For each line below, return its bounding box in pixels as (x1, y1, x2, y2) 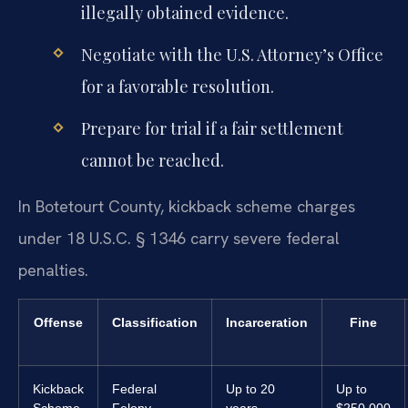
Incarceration (226, 315, 308, 331)
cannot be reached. (80, 149, 224, 172)
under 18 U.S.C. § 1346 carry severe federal (18, 227, 340, 249)
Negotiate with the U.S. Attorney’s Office (80, 44, 383, 66)
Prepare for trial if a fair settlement (80, 117, 343, 140)
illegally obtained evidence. (80, 2, 289, 24)
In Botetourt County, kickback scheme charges (18, 195, 355, 217)
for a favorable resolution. (80, 76, 274, 98)
